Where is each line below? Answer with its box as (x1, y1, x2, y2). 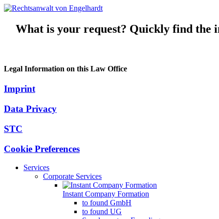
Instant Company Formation (63, 190, 149, 198)
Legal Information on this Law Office (4, 65, 127, 73)
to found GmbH (82, 198, 131, 207)
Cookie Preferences (4, 143, 80, 154)
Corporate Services (43, 172, 102, 181)
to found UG (82, 207, 122, 216)
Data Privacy (4, 104, 57, 114)
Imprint (4, 84, 35, 94)
